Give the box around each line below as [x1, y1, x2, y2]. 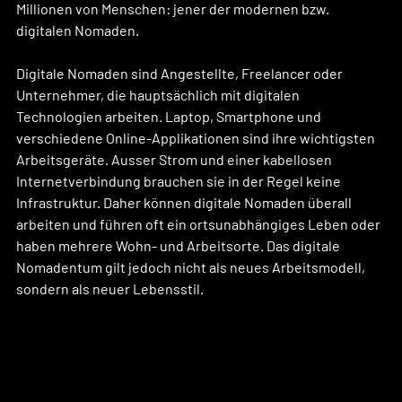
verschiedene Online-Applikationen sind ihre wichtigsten [16, 128, 378, 146]
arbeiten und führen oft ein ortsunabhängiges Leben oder [16, 214, 383, 232]
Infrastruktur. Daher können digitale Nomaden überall [16, 193, 354, 211]
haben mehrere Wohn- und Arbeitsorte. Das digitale [16, 236, 343, 254]
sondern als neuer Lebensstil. [16, 279, 204, 297]
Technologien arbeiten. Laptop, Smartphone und [16, 107, 324, 125]
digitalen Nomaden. [16, 21, 139, 39]
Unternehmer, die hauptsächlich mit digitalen [16, 85, 302, 103]
